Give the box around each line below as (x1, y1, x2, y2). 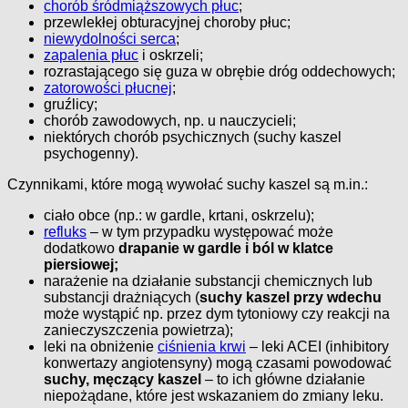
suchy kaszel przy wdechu (199, 289, 382, 305)
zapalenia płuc (44, 46, 138, 63)
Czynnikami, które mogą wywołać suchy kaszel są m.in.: (7, 176, 368, 192)
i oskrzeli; (138, 46, 203, 63)
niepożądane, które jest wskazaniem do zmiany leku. (44, 387, 383, 403)
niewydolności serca (44, 30, 176, 46)
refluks (44, 223, 87, 240)
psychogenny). (44, 145, 138, 161)
